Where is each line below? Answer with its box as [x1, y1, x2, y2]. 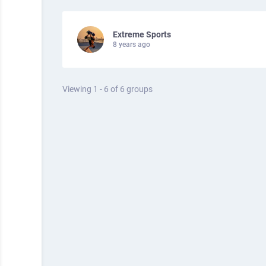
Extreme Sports [113, 30, 171, 39]
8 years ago [113, 40, 150, 49]
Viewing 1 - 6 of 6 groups [62, 84, 153, 94]
